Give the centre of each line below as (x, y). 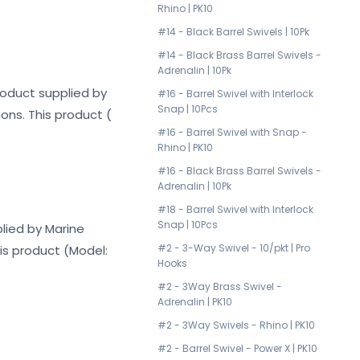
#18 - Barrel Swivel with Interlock (235, 209)
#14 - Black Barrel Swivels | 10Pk (233, 32)
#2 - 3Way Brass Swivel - (220, 286)
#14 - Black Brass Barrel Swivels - (239, 55)
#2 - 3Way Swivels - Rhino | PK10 (236, 325)
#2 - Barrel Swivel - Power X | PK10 (237, 348)
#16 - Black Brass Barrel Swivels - (239, 171)
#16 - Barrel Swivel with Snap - (232, 132)
